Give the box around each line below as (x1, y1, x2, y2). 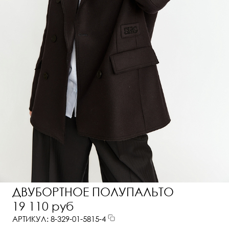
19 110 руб (12, 199, 74, 214)
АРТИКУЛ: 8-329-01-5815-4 (12, 214, 108, 224)
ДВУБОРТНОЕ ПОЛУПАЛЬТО (12, 185, 174, 199)
